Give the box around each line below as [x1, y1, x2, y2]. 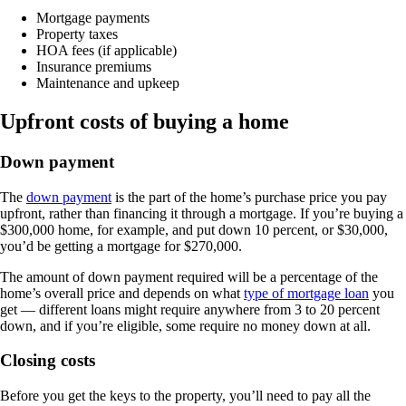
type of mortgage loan [244, 285, 369, 301]
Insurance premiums [36, 59, 151, 75]
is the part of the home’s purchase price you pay [111, 188, 387, 205]
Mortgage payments [36, 10, 150, 26]
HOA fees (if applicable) [36, 43, 177, 59]
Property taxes [36, 26, 118, 43]
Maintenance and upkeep [36, 75, 179, 92]
